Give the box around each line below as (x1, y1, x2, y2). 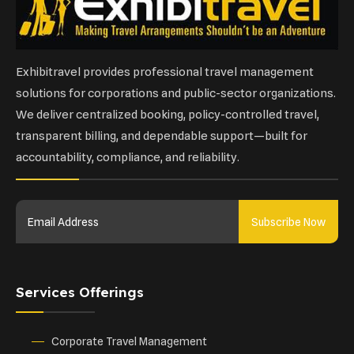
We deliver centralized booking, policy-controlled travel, (16, 107, 319, 122)
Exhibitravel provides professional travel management (16, 65, 314, 80)
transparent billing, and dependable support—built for (16, 129, 307, 144)
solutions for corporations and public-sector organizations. (16, 86, 336, 101)
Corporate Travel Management (51, 335, 207, 348)
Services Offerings (16, 284, 144, 301)
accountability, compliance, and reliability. (16, 150, 239, 165)
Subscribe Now (251, 215, 326, 228)
